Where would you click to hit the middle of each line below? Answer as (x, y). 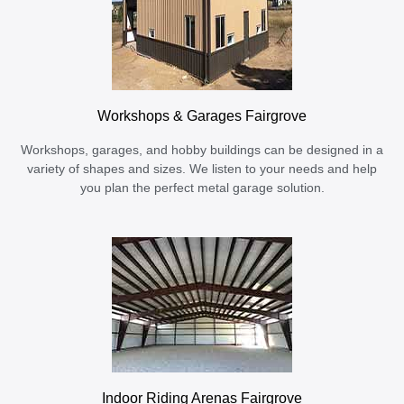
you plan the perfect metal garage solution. (202, 188)
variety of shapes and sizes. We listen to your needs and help (202, 169)
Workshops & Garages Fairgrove (202, 115)
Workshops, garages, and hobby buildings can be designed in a (202, 150)
